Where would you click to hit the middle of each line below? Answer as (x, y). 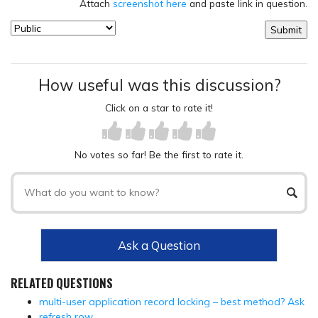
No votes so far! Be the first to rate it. (159, 155)
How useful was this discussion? (159, 85)
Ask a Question (159, 245)
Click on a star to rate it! (159, 108)
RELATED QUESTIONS (62, 283)
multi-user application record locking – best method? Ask (172, 301)
